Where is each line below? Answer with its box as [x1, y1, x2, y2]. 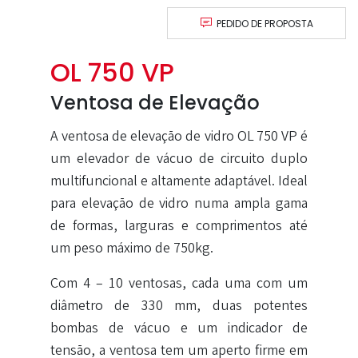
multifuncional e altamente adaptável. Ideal [50, 171, 308, 193]
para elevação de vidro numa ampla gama [50, 193, 308, 215]
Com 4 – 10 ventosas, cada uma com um [50, 273, 308, 295]
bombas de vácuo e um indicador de [50, 318, 308, 340]
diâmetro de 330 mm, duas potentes [50, 296, 308, 317]
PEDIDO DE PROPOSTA [217, 16, 313, 30]
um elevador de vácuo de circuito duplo [50, 149, 308, 170]
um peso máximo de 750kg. [50, 238, 213, 260]
